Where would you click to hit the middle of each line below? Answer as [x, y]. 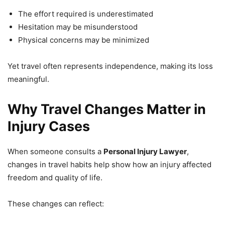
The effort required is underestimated [86, 14]
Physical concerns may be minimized [84, 40]
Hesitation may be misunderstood [78, 27]
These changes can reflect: [56, 203]
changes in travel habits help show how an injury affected [109, 164]
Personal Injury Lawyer [145, 151]
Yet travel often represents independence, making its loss [110, 66]
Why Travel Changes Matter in [107, 109]
